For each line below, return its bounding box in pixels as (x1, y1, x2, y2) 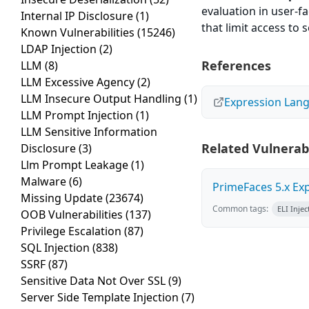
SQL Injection (21, 240, 92, 256)
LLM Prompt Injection (21, 108, 136, 123)
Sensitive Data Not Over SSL (21, 273, 168, 289)
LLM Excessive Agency (21, 74, 137, 90)
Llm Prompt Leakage (21, 157, 131, 173)
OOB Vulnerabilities (21, 207, 126, 223)
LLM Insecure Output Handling (21, 91, 184, 107)
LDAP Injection (21, 41, 99, 57)
